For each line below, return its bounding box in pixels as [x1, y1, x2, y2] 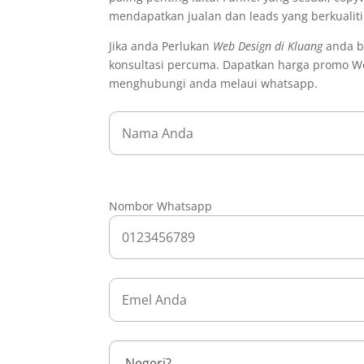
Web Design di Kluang [213, 38, 323, 54]
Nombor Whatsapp [109, 198, 213, 214]
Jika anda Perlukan [109, 38, 214, 54]
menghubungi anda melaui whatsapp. [109, 76, 318, 91]
